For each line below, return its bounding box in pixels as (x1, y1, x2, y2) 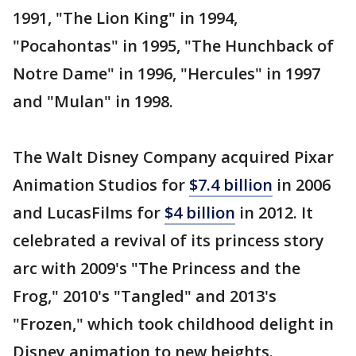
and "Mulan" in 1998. (13, 91, 173, 112)
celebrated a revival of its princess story (13, 230, 324, 251)
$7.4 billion (189, 174, 273, 195)
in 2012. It (235, 202, 313, 223)
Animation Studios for (13, 174, 189, 195)
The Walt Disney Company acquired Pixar (13, 146, 334, 168)
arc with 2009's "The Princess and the (13, 257, 300, 279)
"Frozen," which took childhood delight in (13, 313, 334, 335)
